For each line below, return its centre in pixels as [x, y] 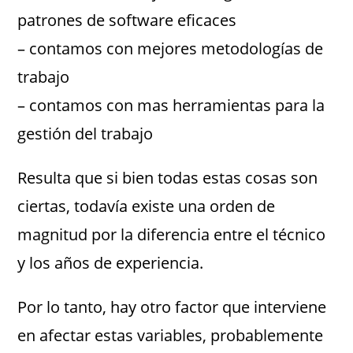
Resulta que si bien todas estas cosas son [168, 178]
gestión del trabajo [85, 134]
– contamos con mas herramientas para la [171, 105]
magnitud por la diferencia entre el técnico [172, 234]
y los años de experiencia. [111, 263]
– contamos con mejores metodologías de [171, 48]
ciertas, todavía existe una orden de [147, 206]
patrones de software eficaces [127, 20]
